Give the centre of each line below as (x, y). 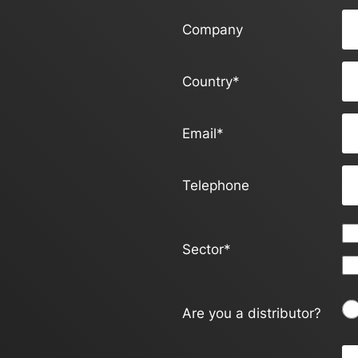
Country (207, 81)
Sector (203, 249)
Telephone (216, 185)
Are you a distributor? (252, 313)
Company (213, 29)
